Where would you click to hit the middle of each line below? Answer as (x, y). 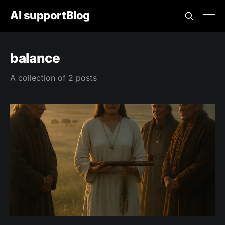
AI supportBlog (50, 15)
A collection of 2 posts (53, 78)
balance (35, 58)
